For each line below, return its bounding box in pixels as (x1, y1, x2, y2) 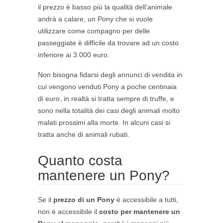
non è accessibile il (38, 208, 99, 216)
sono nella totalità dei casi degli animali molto (38, 107, 180, 115)
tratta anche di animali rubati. (38, 130, 129, 139)
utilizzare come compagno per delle (38, 27, 150, 35)
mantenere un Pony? (38, 168, 170, 184)
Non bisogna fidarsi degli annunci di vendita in (38, 71, 182, 79)
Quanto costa (38, 153, 122, 169)
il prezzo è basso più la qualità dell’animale (38, 3, 172, 11)
